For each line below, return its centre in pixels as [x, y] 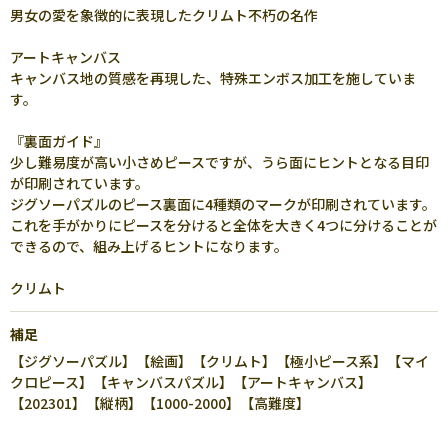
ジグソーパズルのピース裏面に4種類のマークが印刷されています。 [223, 204]
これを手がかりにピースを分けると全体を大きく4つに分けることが [223, 225]
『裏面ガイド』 [59, 141]
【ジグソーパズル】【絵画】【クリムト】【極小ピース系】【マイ [219, 361]
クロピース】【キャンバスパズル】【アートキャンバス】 [191, 382]
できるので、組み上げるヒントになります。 [149, 246]
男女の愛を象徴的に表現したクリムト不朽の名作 [164, 15]
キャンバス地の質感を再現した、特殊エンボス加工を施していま [213, 78]
